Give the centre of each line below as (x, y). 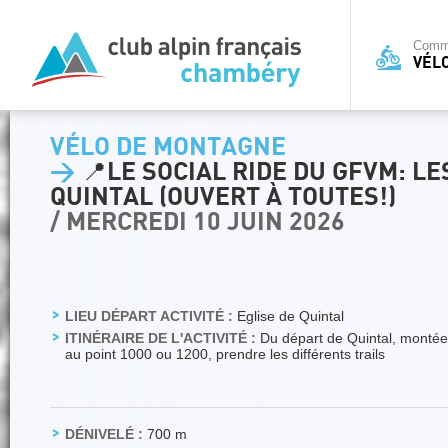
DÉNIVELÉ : (104, 434)
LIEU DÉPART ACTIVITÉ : (149, 316)
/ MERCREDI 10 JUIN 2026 (197, 222)
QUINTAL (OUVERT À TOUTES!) (223, 197)
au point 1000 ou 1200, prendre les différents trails (225, 354)
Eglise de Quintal (288, 316)
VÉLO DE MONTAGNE (168, 147)
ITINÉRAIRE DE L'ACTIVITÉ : (160, 338)
